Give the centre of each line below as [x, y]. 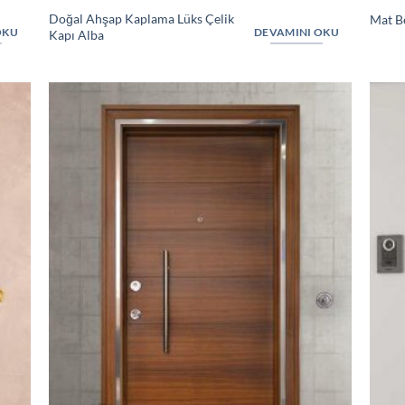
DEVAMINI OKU [296, 32]
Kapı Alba [76, 34]
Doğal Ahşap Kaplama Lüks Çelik [141, 18]
